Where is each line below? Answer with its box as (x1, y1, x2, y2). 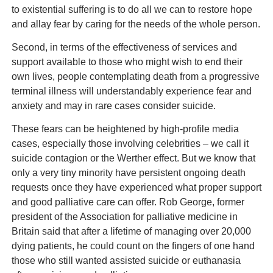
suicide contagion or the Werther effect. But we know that (11, 153, 255, 164)
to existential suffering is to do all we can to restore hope (11, 4, 252, 15)
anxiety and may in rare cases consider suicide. (11, 100, 216, 111)
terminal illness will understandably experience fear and (11, 85, 252, 96)
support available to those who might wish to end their (11, 56, 243, 67)
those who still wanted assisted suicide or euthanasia (11, 255, 241, 266)
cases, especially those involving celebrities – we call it (11, 138, 249, 149)
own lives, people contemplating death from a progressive (11, 71, 260, 82)
